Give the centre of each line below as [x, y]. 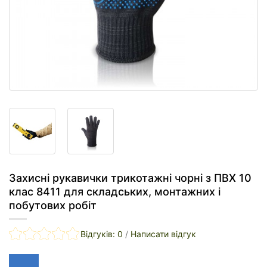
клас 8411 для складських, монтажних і [115, 192]
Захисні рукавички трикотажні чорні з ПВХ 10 [130, 178]
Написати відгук [163, 234]
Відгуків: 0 [102, 234]
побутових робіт [53, 206]
